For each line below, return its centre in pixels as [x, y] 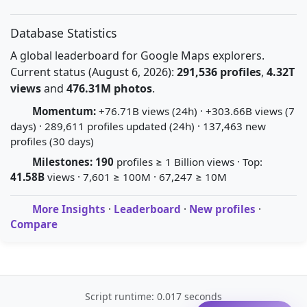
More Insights [69, 209]
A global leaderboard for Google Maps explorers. [137, 56]
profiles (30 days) [52, 141]
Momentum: [64, 111]
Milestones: [62, 162]
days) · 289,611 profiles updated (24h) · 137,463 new [138, 126]
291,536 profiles [219, 72]
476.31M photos [109, 88]
